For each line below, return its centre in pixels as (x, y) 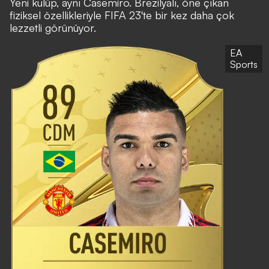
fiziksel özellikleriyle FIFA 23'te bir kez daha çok (122, 15)
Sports (244, 64)
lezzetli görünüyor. (53, 27)
